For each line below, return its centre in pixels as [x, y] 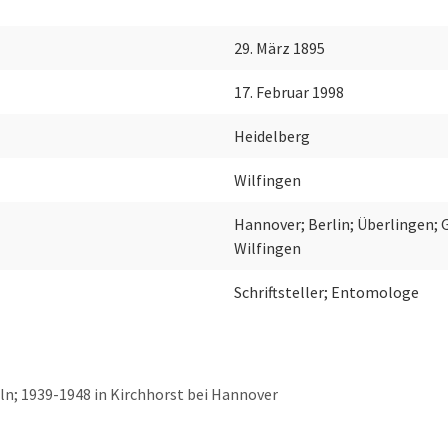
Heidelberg [272, 136]
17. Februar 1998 [289, 92]
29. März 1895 [279, 48]
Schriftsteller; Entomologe [326, 292]
